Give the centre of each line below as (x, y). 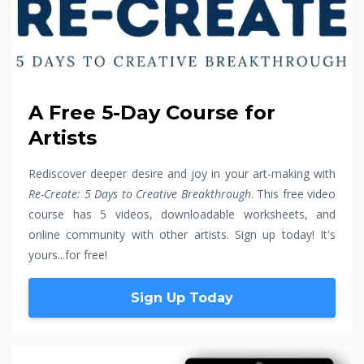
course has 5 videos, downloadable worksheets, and (182, 214)
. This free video (293, 193)
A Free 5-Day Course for (152, 112)
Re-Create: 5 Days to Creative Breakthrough (140, 193)
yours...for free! (69, 254)
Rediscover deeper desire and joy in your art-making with (182, 173)
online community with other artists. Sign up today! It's (182, 234)
